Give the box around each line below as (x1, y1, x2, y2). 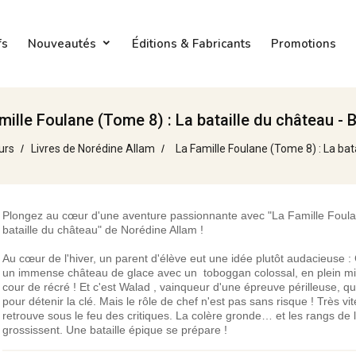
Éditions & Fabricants (131, 36, 251, 52)
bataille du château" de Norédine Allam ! (2, 223, 203, 236)
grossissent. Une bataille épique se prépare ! (2, 323, 227, 336)
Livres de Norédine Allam (30, 142, 155, 155)
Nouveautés (27, 36, 96, 52)
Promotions (270, 36, 336, 52)
